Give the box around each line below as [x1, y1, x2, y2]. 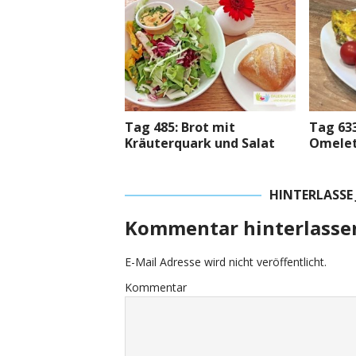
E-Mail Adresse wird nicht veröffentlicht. [125, 253, 327, 269]
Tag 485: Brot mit [125, 118, 235, 136]
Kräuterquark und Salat [125, 133, 275, 152]
